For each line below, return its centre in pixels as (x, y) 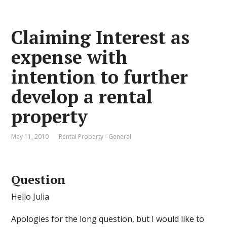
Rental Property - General (95, 137)
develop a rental (82, 97)
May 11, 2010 (30, 137)
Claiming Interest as (101, 37)
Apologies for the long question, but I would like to (108, 219)
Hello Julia (30, 197)
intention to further (100, 77)
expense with (70, 57)
